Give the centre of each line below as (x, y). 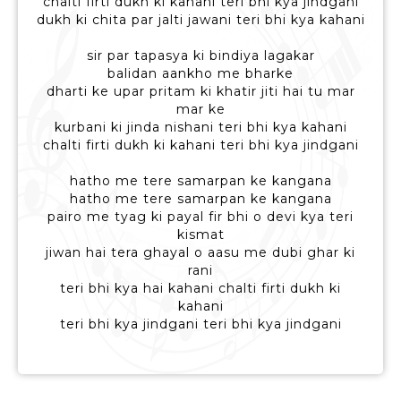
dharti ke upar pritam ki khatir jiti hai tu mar (200, 92)
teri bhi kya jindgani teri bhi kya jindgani (200, 324)
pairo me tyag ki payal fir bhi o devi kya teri (200, 217)
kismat (200, 235)
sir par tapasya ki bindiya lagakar (200, 56)
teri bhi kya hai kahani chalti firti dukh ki (200, 289)
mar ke (200, 110)
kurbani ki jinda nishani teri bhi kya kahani (200, 128)
